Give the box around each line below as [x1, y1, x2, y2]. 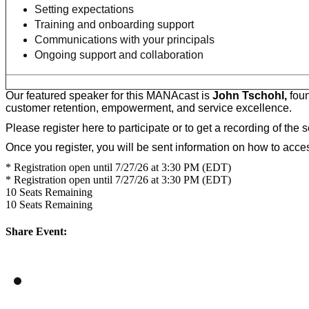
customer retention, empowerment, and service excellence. [6, 101, 295, 114]
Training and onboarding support [34, 18, 194, 30]
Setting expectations [34, 3, 134, 15]
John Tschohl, [210, 89, 287, 101]
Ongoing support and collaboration [34, 48, 203, 61]
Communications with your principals [34, 33, 215, 46]
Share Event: [6, 226, 67, 238]
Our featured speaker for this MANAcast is [6, 89, 210, 101]
